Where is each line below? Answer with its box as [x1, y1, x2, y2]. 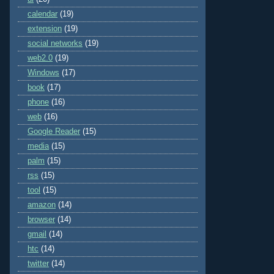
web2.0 [28, 54, 53, 63]
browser [28, 215, 55, 224]
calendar [28, 10, 57, 19]
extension [28, 24, 62, 34]
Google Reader [28, 127, 80, 136]
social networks [28, 39, 83, 48]
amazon [28, 201, 56, 210]
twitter [28, 259, 49, 268]
